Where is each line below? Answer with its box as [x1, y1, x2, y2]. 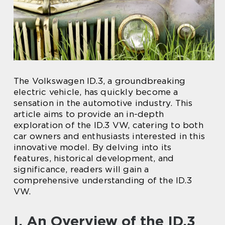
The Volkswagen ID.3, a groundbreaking [14, 76, 186, 86]
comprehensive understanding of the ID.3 [14, 175, 192, 186]
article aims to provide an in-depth [14, 109, 164, 120]
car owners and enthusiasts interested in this [14, 131, 205, 142]
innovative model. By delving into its [14, 142, 172, 153]
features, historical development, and [14, 153, 174, 164]
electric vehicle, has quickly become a [14, 87, 178, 97]
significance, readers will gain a [14, 164, 149, 175]
